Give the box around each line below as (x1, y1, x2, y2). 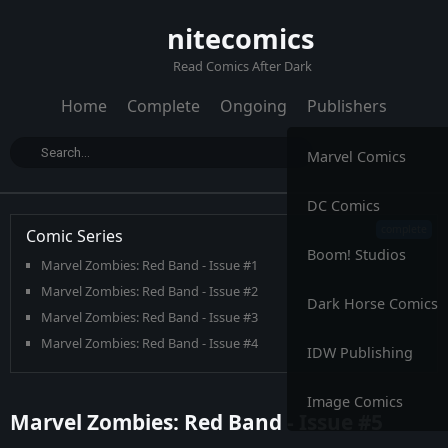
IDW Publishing (307, 343, 413, 362)
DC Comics (307, 196, 380, 215)
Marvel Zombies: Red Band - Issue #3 (41, 308, 258, 326)
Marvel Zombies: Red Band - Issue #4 (41, 334, 258, 352)
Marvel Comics (307, 147, 406, 166)
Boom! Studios (307, 245, 406, 264)
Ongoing (220, 95, 287, 117)
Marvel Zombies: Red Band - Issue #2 (41, 282, 258, 300)
